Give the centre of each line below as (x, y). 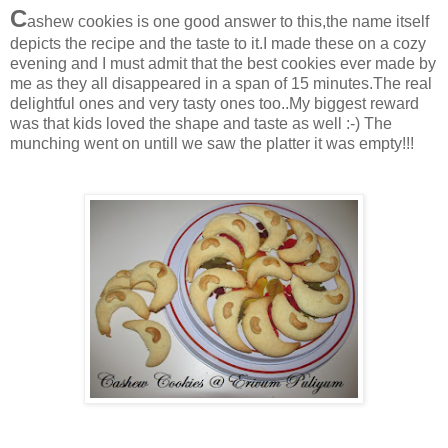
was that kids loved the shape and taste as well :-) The (201, 124)
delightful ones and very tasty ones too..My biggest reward (214, 104)
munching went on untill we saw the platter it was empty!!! (212, 144)
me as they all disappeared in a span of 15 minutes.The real (221, 84)
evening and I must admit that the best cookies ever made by (223, 64)
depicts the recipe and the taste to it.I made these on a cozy (218, 44)
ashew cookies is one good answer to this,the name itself (228, 22)
